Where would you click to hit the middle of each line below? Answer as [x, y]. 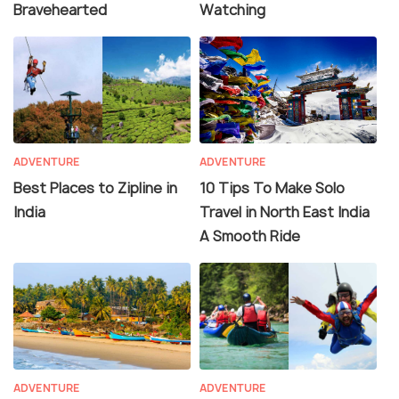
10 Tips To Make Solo [272, 187]
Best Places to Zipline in [95, 187]
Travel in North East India [285, 212]
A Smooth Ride [250, 236]
